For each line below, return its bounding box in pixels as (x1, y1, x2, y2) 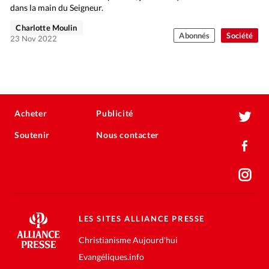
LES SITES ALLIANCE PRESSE (78, 213, 205, 223)
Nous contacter (96, 130, 159, 141)
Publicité (96, 108, 133, 119)
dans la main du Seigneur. (10, 2, 104, 13)
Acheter (14, 108, 47, 119)
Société (226, 30, 253, 40)
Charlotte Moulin (16, 22, 77, 32)
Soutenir (14, 130, 50, 141)
